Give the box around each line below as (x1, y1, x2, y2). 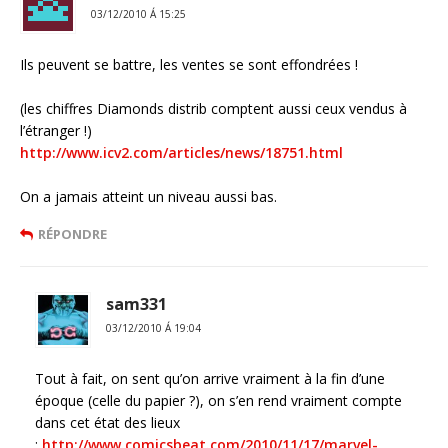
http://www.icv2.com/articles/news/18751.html (20, 143, 343, 163)
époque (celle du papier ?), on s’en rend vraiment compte (35, 391, 402, 411)
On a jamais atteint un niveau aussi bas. (20, 187, 277, 207)
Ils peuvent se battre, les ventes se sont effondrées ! (20, 55, 358, 75)
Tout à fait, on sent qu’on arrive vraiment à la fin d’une (35, 369, 385, 389)
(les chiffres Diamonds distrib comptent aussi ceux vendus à (20, 99, 407, 119)
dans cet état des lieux (35, 413, 180, 433)
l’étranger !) (20, 121, 92, 141)
